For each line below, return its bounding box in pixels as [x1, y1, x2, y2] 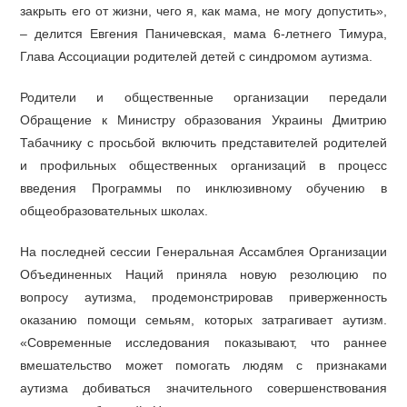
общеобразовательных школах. [20, 203, 209, 218]
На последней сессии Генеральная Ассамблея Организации [20, 244, 387, 259]
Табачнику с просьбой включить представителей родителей [20, 135, 387, 150]
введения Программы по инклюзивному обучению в [20, 181, 387, 195]
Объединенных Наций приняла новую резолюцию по [20, 267, 387, 282]
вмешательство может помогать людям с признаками [20, 358, 387, 372]
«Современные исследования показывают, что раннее [20, 335, 387, 350]
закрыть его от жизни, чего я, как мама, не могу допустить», [20, 4, 387, 18]
